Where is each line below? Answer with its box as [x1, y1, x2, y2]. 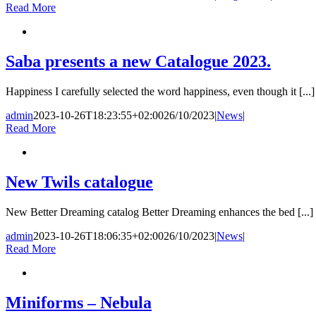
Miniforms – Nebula [6, 293, 152, 312]
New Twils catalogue [6, 172, 153, 191]
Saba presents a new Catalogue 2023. [6, 52, 271, 71]
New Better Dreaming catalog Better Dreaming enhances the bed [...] [6, 205, 313, 218]
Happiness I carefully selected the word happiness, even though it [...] [6, 85, 315, 98]
